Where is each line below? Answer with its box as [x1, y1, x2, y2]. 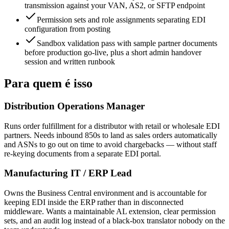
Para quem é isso [4, 77, 93, 90]
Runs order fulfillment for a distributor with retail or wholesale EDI [4, 121, 220, 130]
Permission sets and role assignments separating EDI [37, 15, 205, 25]
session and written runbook [25, 57, 115, 66]
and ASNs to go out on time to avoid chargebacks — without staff [4, 140, 217, 149]
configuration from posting [25, 25, 110, 34]
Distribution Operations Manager [4, 101, 145, 111]
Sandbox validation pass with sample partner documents [37, 39, 217, 48]
